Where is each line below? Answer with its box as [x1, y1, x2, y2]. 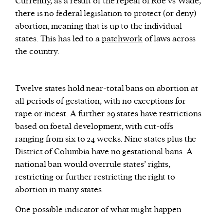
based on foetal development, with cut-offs [15, 121, 174, 132]
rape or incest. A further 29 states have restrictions [15, 109, 202, 120]
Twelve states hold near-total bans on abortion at [15, 83, 198, 94]
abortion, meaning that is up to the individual [15, 21, 182, 32]
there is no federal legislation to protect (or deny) [15, 8, 197, 19]
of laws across [142, 34, 196, 45]
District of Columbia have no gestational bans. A [15, 146, 193, 158]
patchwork [101, 34, 143, 45]
